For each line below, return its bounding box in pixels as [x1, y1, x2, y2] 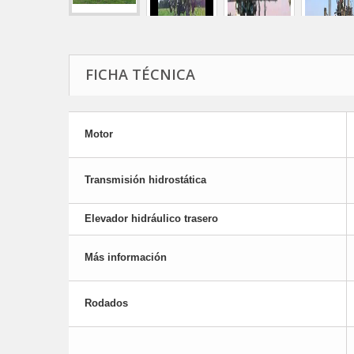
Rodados [85, 297, 128, 309]
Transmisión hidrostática [85, 174, 206, 186]
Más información [85, 251, 167, 263]
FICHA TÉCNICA [85, 65, 195, 84]
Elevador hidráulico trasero [85, 213, 218, 224]
